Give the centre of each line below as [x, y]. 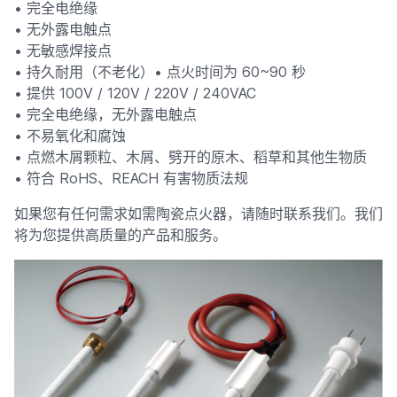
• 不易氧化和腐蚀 [70, 136]
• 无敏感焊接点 [63, 51]
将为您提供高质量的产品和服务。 [121, 235]
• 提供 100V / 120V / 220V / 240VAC [135, 93]
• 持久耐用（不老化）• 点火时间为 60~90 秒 [160, 72]
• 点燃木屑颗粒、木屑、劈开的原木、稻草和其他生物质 [191, 157]
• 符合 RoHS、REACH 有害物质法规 [131, 178]
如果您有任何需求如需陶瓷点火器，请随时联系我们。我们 [198, 214]
